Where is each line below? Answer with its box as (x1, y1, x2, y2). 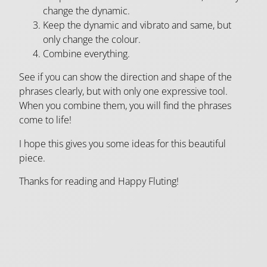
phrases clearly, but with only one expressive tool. (19, 85, 228, 98)
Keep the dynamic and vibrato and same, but (43, 18, 231, 32)
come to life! (19, 113, 72, 127)
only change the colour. (43, 32, 141, 46)
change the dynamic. (43, 4, 130, 17)
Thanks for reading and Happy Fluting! (19, 175, 179, 188)
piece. (19, 151, 45, 164)
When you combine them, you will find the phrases (19, 99, 231, 113)
